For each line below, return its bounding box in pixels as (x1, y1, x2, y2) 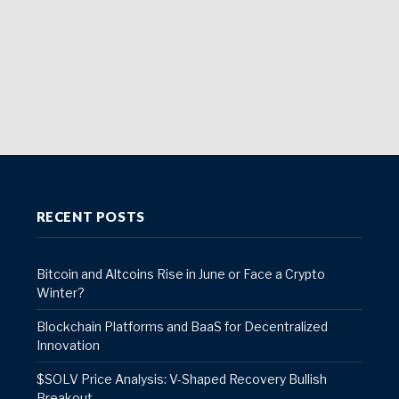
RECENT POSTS (36, 208, 145, 224)
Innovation (36, 337, 100, 353)
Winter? (36, 284, 85, 300)
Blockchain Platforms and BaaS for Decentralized (36, 318, 328, 334)
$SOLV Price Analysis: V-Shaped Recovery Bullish (36, 370, 327, 387)
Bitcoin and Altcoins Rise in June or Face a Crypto (36, 265, 325, 281)
